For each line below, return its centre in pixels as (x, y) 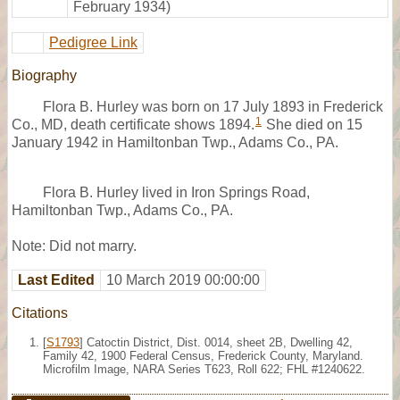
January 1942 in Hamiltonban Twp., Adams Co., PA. (175, 142)
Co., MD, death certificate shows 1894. (133, 124)
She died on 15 (312, 124)
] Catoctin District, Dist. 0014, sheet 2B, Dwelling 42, (216, 342)
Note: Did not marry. (74, 246)
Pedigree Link (93, 42)
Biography (44, 75)
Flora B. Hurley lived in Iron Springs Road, (176, 192)
